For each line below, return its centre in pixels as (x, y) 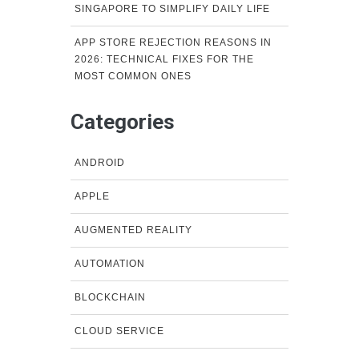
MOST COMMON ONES (133, 76)
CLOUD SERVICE (119, 331)
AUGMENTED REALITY (133, 230)
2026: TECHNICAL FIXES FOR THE (164, 59)
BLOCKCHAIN (110, 297)
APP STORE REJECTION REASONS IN (173, 42)
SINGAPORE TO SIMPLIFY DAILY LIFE (172, 8)
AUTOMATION (109, 263)
